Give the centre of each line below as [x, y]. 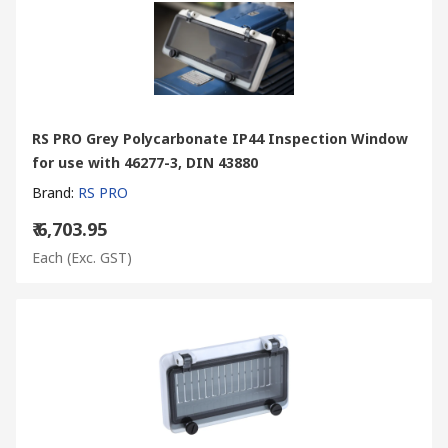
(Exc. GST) [99, 257]
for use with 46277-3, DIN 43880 [145, 162]
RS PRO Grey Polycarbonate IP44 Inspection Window [220, 138]
